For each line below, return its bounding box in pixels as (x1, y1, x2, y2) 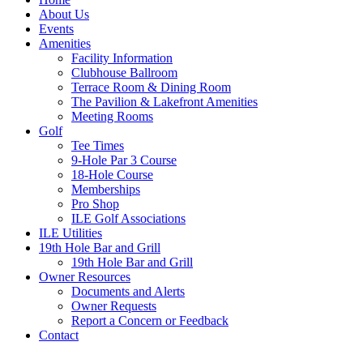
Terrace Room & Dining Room (71, 80, 231, 94)
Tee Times (71, 139, 124, 152)
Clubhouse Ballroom (71, 66, 177, 79)
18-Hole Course (71, 168, 153, 181)
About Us (39, 7, 89, 21)
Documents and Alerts (71, 284, 185, 298)
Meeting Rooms (71, 109, 153, 123)
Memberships (71, 182, 140, 196)
